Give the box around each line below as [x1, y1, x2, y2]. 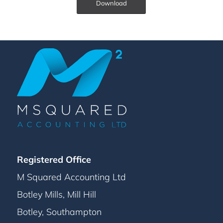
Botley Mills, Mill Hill [16, 188, 96, 200]
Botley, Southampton [16, 206, 102, 218]
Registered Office [16, 153, 91, 165]
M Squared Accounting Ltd [16, 171, 126, 183]
